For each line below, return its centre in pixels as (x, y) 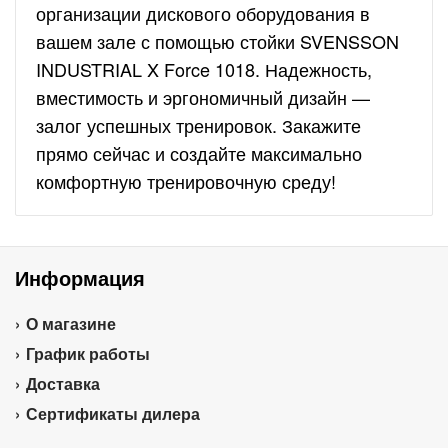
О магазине (71, 323)
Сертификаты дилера (113, 413)
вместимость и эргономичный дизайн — (203, 97)
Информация (80, 277)
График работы (88, 353)
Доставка (63, 383)
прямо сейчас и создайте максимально (199, 153)
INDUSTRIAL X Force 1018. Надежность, (204, 69)
